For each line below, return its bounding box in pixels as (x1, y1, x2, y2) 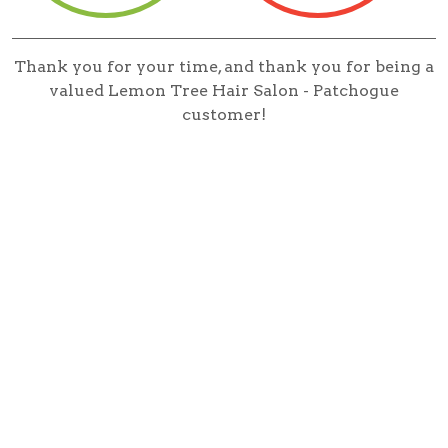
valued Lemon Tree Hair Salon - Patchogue (49, 80, 399, 100)
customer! (182, 104, 266, 124)
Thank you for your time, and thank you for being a (14, 56, 434, 76)
